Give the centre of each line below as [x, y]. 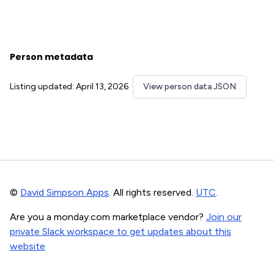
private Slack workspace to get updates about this [120, 231]
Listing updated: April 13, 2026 [69, 87]
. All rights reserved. [152, 192]
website [28, 246]
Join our [224, 217]
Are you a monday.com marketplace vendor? [108, 217]
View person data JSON [190, 87]
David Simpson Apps [65, 192]
